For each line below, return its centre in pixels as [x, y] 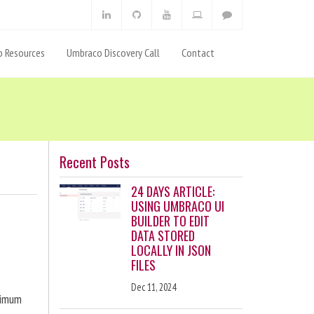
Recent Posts [94, 162]
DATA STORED [163, 235]
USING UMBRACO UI [177, 206]
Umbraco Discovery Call [113, 53]
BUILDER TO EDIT [170, 221]
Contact [198, 53]
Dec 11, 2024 [153, 287]
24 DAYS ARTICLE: [172, 191]
